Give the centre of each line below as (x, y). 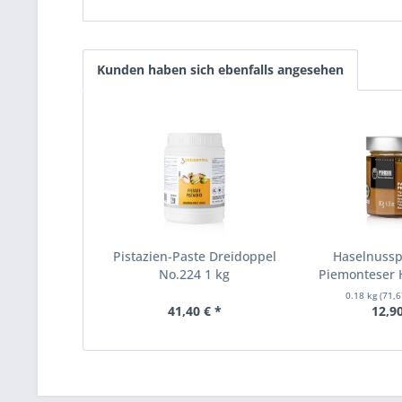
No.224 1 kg (195, 274)
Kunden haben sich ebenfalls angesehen (220, 70)
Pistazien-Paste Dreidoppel (194, 256)
